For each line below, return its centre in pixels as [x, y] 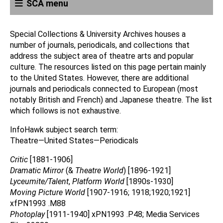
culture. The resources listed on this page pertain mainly [108, 67]
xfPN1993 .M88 [38, 203]
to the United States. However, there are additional [99, 78]
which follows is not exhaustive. [65, 111]
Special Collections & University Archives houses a [98, 34]
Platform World [97, 181]
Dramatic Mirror [37, 170]
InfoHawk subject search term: [64, 130]
